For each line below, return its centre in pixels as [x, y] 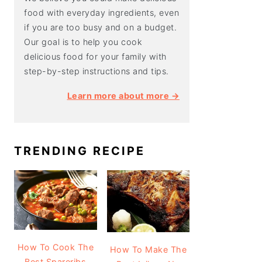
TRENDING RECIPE [80, 151]
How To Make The [148, 250]
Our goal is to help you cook [83, 42]
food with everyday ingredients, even [101, 13]
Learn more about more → [123, 96]
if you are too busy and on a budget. [100, 27]
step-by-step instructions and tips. [96, 71]
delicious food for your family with [95, 56]
